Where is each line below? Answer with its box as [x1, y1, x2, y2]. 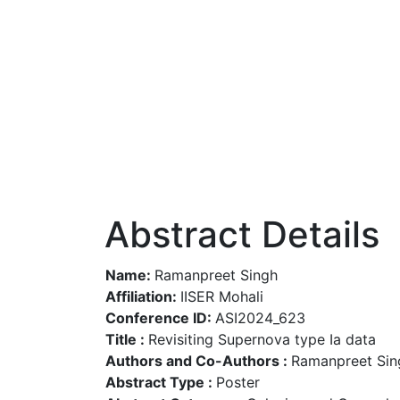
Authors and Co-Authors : [105, 352, 291, 370]
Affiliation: [105, 287, 180, 305]
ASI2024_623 [215, 309, 305, 327]
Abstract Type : [105, 373, 216, 391]
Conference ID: [105, 309, 215, 327]
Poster [216, 373, 260, 391]
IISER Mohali [180, 287, 263, 305]
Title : [105, 330, 148, 348]
